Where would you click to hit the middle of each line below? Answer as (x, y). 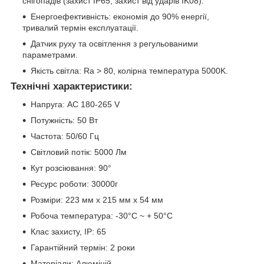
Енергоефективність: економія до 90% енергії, (120, 17)
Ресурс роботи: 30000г (74, 184)
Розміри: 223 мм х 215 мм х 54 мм (97, 199)
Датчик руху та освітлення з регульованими (114, 44)
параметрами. (50, 55)
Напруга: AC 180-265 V (75, 104)
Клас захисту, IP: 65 (68, 231)
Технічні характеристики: (72, 87)
